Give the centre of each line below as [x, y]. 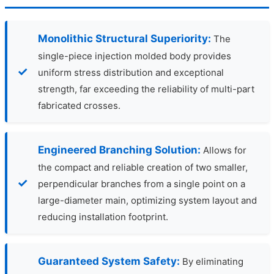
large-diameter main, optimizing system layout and [147, 200]
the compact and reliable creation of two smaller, [143, 167]
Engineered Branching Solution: [119, 150]
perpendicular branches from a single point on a [142, 183]
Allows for [224, 150]
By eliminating [212, 261]
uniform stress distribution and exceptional [131, 72]
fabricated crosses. [79, 105]
